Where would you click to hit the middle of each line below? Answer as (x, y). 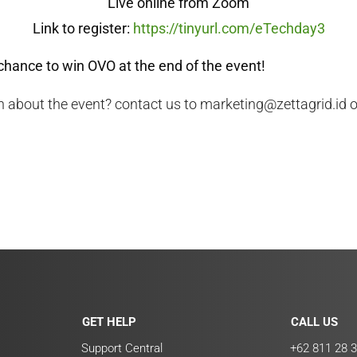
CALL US (314, 322)
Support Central (122, 348)
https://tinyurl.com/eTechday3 (229, 29)
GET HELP (109, 322)
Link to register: (82, 29)
